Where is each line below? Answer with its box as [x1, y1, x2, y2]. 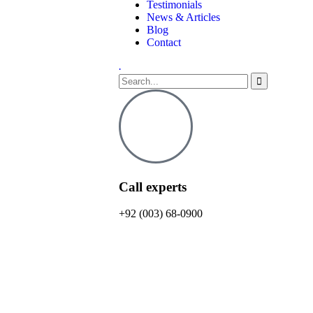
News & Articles [147, 11, 220, 23]
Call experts [119, 179, 187, 194]
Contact [147, 36, 181, 48]
